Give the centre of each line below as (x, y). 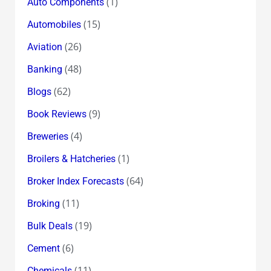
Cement (43, 248)
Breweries (47, 136)
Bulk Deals (50, 226)
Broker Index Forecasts (75, 181)
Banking (44, 69)
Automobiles (54, 24)
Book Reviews (57, 114)
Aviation (44, 47)
